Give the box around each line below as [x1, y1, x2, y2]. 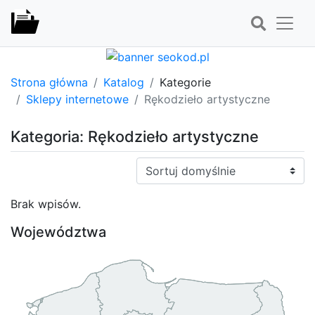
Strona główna [11, 75, 88, 89]
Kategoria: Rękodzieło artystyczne [11, 127, 259, 146]
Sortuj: [136, 157, 171, 172]
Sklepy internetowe [26, 91, 129, 106]
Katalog [103, 75, 144, 89]
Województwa [11, 223, 106, 240]
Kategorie [160, 75, 211, 89]
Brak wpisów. [11, 196, 81, 211]
